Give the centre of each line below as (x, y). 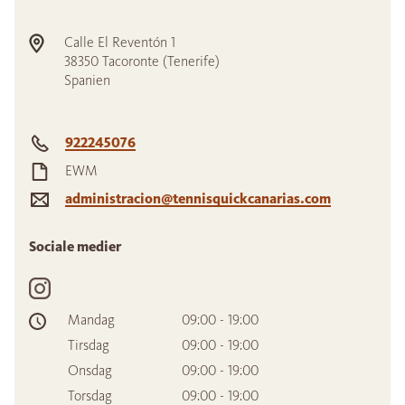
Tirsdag (89, 345)
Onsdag (90, 371)
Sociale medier (75, 246)
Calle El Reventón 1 (120, 42)
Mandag (91, 320)
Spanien (87, 80)
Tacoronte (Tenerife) (161, 61)
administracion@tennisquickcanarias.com (198, 198)
